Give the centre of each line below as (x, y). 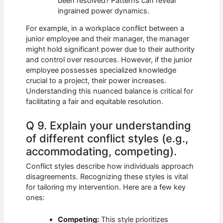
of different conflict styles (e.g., (107, 138)
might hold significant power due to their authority (111, 50)
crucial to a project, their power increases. (96, 81)
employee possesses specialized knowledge (101, 70)
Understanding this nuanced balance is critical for (110, 91)
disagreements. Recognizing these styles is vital (107, 177)
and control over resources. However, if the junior (109, 60)
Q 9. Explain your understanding (109, 125)
